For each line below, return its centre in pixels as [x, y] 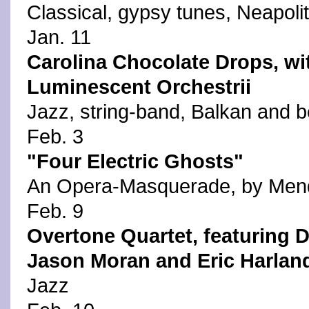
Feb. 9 [55, 211]
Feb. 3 [55, 137]
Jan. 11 [59, 37]
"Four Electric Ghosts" [135, 161]
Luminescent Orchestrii [139, 87]
